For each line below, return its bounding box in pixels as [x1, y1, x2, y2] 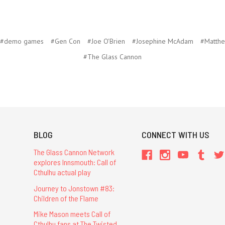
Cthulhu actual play [33, 167, 91, 177]
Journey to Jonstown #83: [33, 183, 115, 193]
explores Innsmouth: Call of [33, 157, 116, 167]
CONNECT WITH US [142, 129, 210, 141]
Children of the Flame [33, 193, 98, 203]
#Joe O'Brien [87, 37, 125, 46]
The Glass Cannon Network [33, 147, 115, 157]
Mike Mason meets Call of [33, 208, 110, 218]
